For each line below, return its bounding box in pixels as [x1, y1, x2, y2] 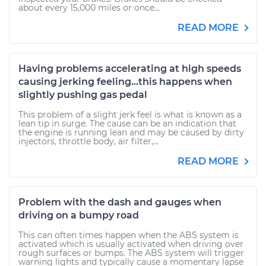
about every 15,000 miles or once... [18, 2, 160, 13]
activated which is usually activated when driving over [18, 239, 243, 249]
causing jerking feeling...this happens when [18, 76, 232, 87]
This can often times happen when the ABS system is [18, 230, 239, 240]
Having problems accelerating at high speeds [18, 63, 241, 74]
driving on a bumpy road [18, 210, 139, 221]
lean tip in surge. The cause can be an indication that [18, 118, 236, 129]
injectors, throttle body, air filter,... [18, 136, 159, 147]
